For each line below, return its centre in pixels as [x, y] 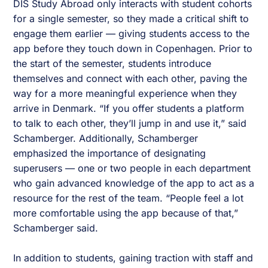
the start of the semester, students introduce [112, 64]
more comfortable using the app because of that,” [126, 213]
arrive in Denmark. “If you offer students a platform [129, 109]
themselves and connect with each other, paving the [130, 79]
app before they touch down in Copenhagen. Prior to [133, 49]
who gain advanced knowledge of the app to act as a [134, 183]
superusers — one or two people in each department [132, 168]
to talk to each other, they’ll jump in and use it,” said [130, 124]
